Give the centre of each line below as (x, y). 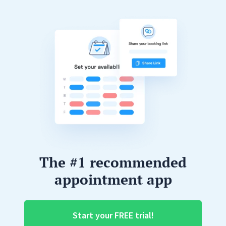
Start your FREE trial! (113, 215)
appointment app (113, 180)
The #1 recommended (113, 162)
